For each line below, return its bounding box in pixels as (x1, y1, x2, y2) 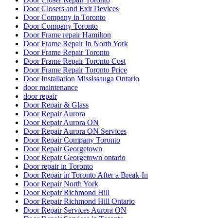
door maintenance (23, 83, 78, 92)
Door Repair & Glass (23, 101, 89, 109)
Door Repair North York (23, 180, 98, 188)
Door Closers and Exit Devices (23, 4, 119, 13)
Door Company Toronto (23, 22, 98, 31)
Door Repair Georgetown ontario (23, 153, 126, 162)
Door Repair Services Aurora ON (23, 206, 127, 215)
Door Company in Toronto (23, 13, 106, 22)
